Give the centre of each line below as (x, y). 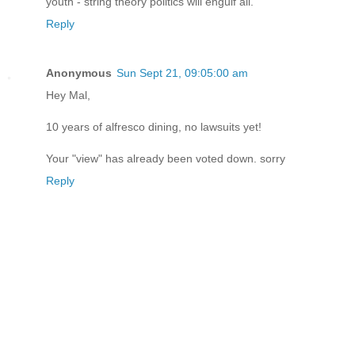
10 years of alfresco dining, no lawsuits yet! (154, 126)
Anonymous (79, 73)
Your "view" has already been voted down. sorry (166, 158)
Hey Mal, (68, 95)
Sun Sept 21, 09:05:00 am (182, 73)
